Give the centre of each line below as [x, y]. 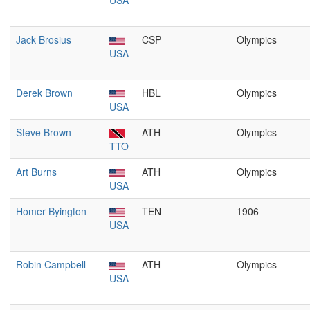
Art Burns [36, 172]
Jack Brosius [44, 39]
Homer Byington [51, 211]
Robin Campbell [51, 264]
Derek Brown [44, 93]
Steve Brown [44, 132]
